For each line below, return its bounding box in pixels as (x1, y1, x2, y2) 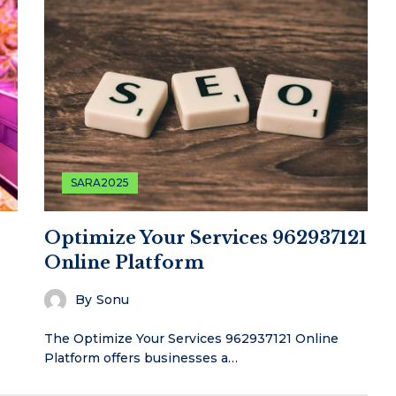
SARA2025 (70, 175, 129, 189)
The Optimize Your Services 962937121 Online (43, 330, 339, 346)
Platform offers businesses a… (43, 349, 238, 366)
